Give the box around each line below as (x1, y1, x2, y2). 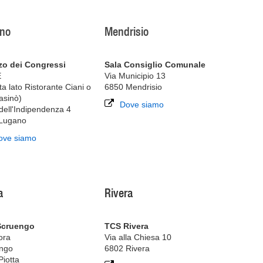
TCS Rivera (104, 221, 149, 231)
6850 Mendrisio (104, 82, 162, 92)
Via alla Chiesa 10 (104, 232, 171, 242)
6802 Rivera (104, 244, 150, 253)
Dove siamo (119, 100, 164, 109)
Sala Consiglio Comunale (104, 60, 205, 69)
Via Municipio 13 (104, 71, 166, 80)
